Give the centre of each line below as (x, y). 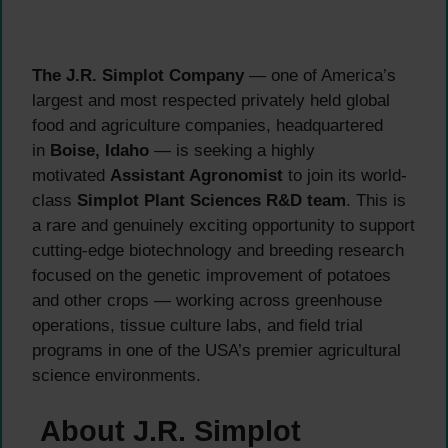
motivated (71, 176)
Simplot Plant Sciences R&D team (211, 201)
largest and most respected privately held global (211, 101)
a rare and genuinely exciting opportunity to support (223, 226)
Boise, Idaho (99, 151)
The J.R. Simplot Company (138, 76)
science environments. (116, 376)
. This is (376, 201)
